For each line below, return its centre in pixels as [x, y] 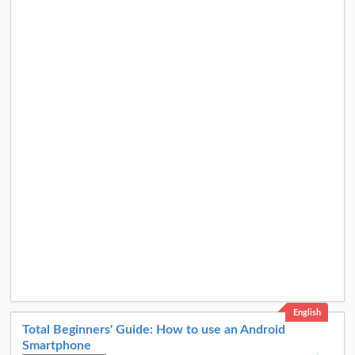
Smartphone [57, 345]
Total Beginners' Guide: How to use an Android [154, 330]
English [307, 312]
